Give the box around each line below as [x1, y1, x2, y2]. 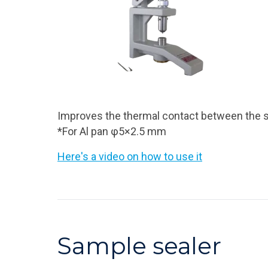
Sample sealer [57, 232, 221, 260]
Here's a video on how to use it [57, 150, 202, 163]
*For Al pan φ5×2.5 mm [57, 125, 166, 138]
